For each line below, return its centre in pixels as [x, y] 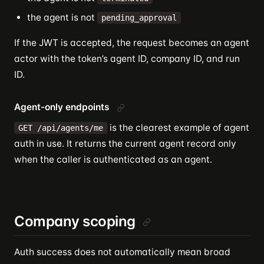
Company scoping [75, 221]
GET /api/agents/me [61, 128]
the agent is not [62, 17]
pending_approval [139, 18]
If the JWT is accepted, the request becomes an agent [132, 43]
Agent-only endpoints [62, 107]
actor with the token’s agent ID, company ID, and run [127, 59]
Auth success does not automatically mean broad [122, 252]
